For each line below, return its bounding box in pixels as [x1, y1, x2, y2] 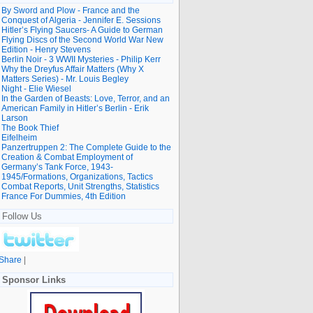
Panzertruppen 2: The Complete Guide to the [1, 142, 171, 152]
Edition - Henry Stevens [1, 44, 91, 54]
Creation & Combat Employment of [1, 152, 133, 162]
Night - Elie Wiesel [1, 83, 71, 94]
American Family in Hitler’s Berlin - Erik [1, 103, 149, 113]
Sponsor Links [2, 274, 66, 285]
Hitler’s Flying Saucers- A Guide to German [1, 24, 163, 35]
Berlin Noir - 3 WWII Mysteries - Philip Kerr [1, 54, 161, 64]
